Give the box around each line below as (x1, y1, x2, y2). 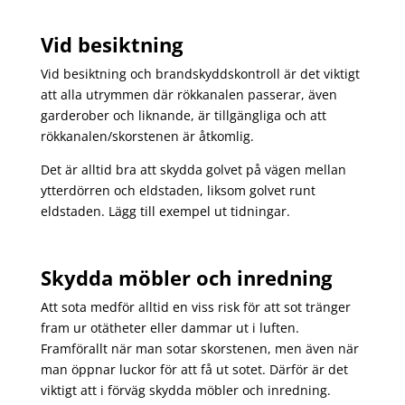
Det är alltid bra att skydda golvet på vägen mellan (40, 161, 346, 179)
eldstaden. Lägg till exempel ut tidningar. (40, 202, 290, 221)
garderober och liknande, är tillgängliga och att (40, 107, 326, 125)
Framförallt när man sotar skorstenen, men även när (40, 340, 359, 358)
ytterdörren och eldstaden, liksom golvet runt (40, 182, 316, 200)
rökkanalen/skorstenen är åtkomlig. (40, 127, 254, 146)
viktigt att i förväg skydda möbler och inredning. (40, 381, 331, 400)
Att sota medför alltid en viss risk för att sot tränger (40, 298, 351, 316)
